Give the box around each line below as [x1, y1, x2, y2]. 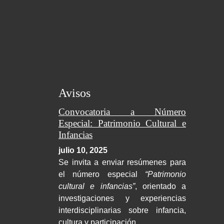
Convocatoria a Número [58, 106, 186, 117]
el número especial [58, 170, 145, 179]
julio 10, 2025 [58, 146, 107, 155]
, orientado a [134, 182, 186, 191]
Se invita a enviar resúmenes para [58, 158, 186, 167]
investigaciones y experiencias [58, 194, 186, 203]
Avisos [58, 86, 90, 100]
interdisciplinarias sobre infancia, [58, 206, 186, 215]
